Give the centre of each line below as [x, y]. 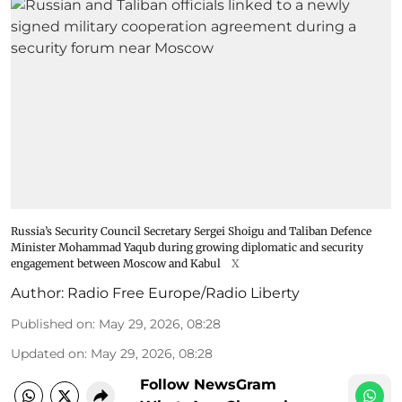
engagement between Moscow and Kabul [116, 263]
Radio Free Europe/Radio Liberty [184, 293]
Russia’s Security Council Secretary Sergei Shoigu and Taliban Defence [191, 231]
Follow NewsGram [208, 384]
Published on [52, 323]
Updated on [48, 353]
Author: [37, 293]
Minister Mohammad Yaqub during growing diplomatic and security [187, 247]
